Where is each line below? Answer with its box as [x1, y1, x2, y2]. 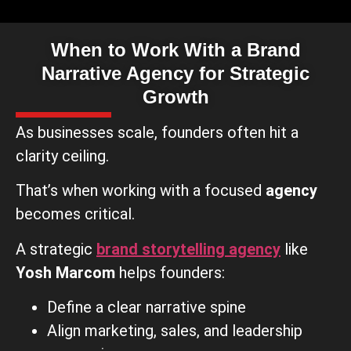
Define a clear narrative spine [47, 298, 246, 317]
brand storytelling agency [96, 239, 280, 259]
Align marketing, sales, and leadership [47, 321, 302, 341]
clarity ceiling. [16, 147, 109, 166]
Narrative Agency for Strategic [42, 63, 309, 85]
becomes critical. [16, 204, 135, 224]
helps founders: [115, 262, 225, 282]
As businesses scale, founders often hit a [16, 123, 299, 143]
